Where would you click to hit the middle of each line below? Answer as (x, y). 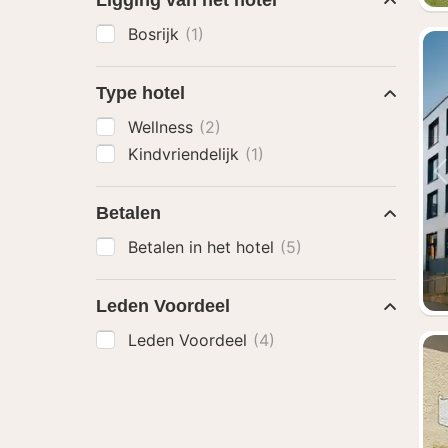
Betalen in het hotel (203, 247)
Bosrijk (156, 34)
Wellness (163, 127)
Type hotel (140, 93)
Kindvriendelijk (186, 154)
